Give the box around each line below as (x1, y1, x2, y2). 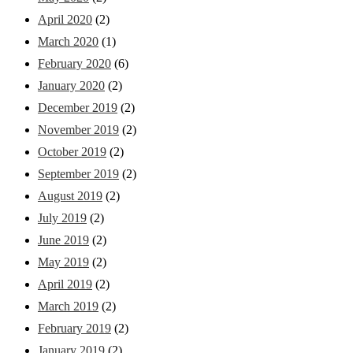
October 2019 (38, 144, 106, 158)
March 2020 (38, 34, 98, 48)
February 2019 (38, 321, 111, 335)
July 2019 (38, 210, 87, 225)
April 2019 (38, 277, 92, 291)
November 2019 (38, 122, 119, 136)
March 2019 (38, 299, 98, 313)
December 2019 (38, 100, 117, 114)
